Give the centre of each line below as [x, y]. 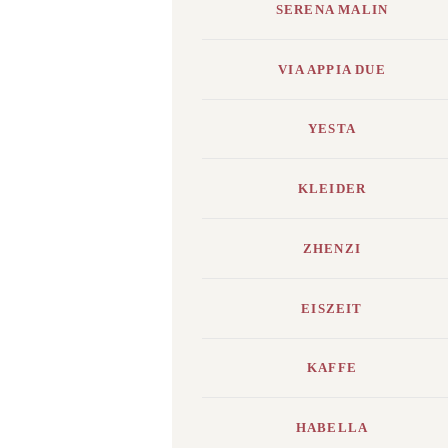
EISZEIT [332, 308]
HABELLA [332, 428]
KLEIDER [332, 189]
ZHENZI [332, 248]
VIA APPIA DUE [332, 69]
